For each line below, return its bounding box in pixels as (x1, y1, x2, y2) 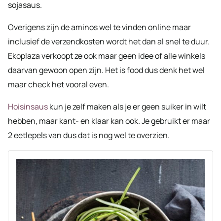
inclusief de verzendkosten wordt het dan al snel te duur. (8, 36, 210, 47)
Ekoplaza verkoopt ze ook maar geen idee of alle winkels (8, 50, 205, 61)
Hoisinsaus (8, 101, 48, 112)
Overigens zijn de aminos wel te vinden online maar (8, 21, 191, 33)
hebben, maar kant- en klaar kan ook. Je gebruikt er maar (8, 115, 210, 126)
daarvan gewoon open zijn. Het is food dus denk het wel (8, 64, 205, 75)
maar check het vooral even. (8, 78, 109, 90)
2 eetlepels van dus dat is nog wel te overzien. (8, 129, 170, 141)
